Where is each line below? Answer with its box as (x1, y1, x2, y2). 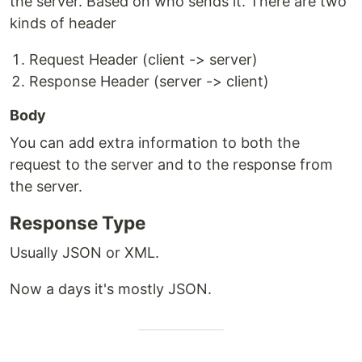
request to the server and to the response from (10, 156, 333, 173)
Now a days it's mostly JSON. (10, 280, 212, 297)
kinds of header (10, 15, 116, 32)
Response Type (10, 212, 145, 234)
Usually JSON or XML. (10, 244, 159, 261)
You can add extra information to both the (10, 134, 300, 151)
